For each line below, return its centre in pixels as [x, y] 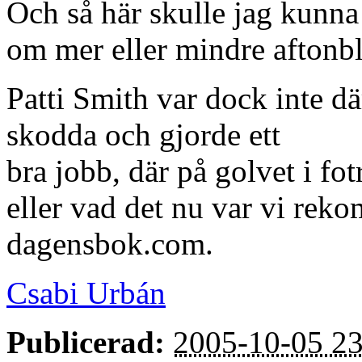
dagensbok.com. [110, 243]
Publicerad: [86, 342]
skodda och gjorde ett [143, 134]
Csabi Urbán [86, 293]
